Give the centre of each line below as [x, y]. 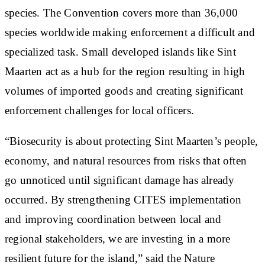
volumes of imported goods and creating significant [124, 91]
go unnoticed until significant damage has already [120, 180]
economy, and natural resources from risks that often [126, 160]
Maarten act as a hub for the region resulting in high [125, 71]
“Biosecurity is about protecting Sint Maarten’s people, [132, 141]
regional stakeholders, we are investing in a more [118, 238]
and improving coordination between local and [113, 219]
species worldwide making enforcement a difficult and [130, 32]
